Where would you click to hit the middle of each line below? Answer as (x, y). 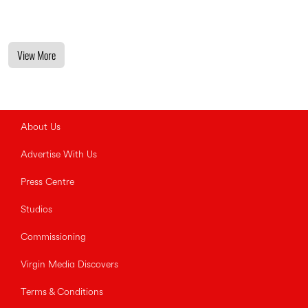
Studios (36, 210)
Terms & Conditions (62, 293)
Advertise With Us (59, 155)
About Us (41, 128)
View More (36, 55)
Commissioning (53, 238)
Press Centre (47, 183)
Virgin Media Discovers (69, 265)
